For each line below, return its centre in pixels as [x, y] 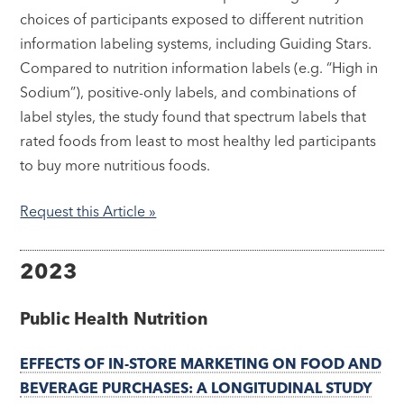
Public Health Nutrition [115, 318]
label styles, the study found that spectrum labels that [193, 116]
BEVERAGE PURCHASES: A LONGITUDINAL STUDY [197, 387]
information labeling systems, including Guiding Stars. [196, 43]
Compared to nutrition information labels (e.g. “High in [199, 67]
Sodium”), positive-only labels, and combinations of [188, 92]
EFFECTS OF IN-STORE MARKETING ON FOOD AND [201, 363]
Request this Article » [88, 211]
